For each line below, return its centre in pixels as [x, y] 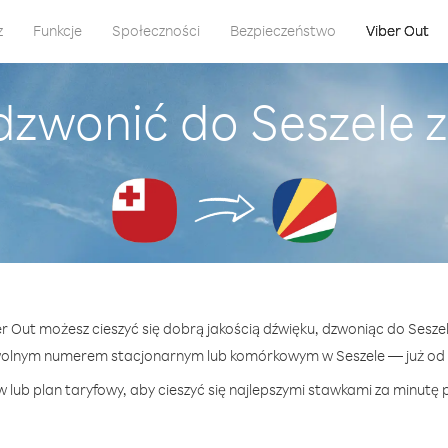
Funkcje [57, 30]
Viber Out [397, 30]
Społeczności [155, 30]
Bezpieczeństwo [282, 30]
